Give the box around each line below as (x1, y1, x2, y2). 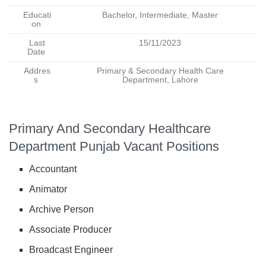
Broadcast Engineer (29, 245, 113, 255)
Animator (29, 184, 68, 195)
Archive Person (29, 204, 94, 215)
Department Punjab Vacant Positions (9, 138, 219, 154)
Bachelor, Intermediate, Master (102, 11, 218, 20)
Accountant (29, 164, 77, 175)
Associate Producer (29, 224, 112, 235)
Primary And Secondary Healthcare (9, 121, 211, 136)
